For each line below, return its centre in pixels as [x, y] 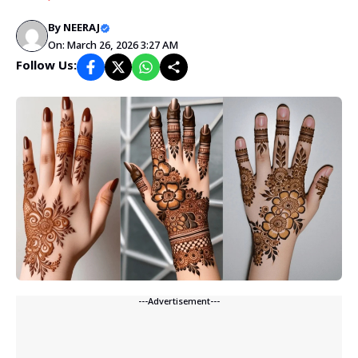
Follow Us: [46, 66]
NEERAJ [82, 28]
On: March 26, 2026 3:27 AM [113, 46]
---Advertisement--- [179, 302]
